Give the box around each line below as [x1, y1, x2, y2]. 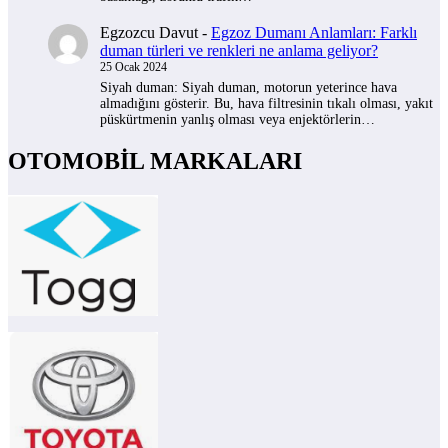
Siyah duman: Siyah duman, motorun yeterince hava [100, 80, 397, 96]
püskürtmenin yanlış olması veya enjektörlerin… [100, 112, 375, 128]
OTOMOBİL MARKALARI [8, 148, 302, 175]
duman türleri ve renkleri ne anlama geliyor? [100, 42, 378, 60]
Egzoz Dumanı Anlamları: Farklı [211, 24, 417, 42]
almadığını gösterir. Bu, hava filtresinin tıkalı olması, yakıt [100, 96, 433, 112]
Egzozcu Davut [100, 24, 198, 42]
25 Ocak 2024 [100, 60, 167, 75]
